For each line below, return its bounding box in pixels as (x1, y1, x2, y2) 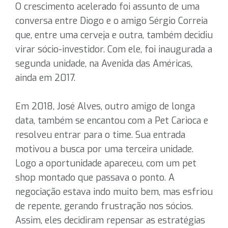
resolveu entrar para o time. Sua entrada (15, 129, 185, 141)
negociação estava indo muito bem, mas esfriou (15, 186, 213, 198)
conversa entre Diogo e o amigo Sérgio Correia (15, 15, 208, 27)
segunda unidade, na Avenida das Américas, (15, 58, 192, 70)
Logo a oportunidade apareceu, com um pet (15, 157, 196, 169)
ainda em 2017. (15, 72, 75, 84)
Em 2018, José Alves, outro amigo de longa (15, 100, 195, 112)
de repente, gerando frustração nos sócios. (15, 200, 193, 212)
